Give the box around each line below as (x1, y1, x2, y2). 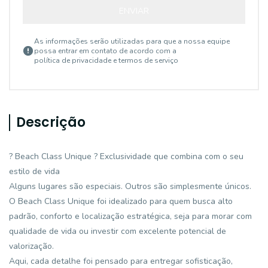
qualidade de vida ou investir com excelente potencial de (9, 226, 226, 237)
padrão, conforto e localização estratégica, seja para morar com (9, 211, 252, 222)
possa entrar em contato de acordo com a (34, 46, 176, 56)
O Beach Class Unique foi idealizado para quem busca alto (9, 196, 233, 207)
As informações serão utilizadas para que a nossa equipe (34, 36, 230, 46)
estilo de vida (9, 166, 60, 177)
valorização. (9, 240, 54, 252)
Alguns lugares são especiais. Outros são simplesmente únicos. (9, 181, 251, 192)
